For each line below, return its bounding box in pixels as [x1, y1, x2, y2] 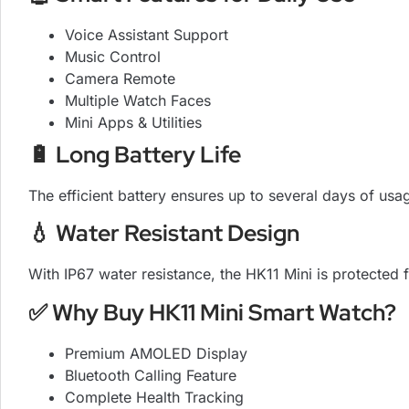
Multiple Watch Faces [65, 90, 211, 110]
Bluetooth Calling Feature [65, 365, 236, 384]
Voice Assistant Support [65, 25, 228, 44]
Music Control [65, 47, 161, 66]
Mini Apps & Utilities [65, 112, 202, 131]
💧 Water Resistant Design [28, 218, 299, 249]
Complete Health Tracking [65, 387, 244, 406]
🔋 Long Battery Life [28, 139, 241, 170]
